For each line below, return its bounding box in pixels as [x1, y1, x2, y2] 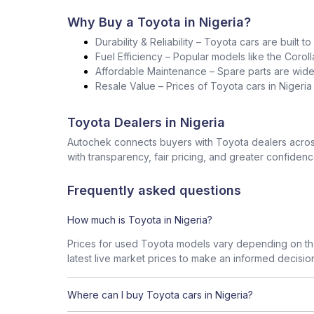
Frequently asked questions [67, 183, 241, 198]
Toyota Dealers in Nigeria [67, 115, 225, 130]
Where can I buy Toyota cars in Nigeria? [67, 288, 253, 301]
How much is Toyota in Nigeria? [67, 213, 212, 226]
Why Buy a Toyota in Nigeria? [67, 15, 251, 29]
